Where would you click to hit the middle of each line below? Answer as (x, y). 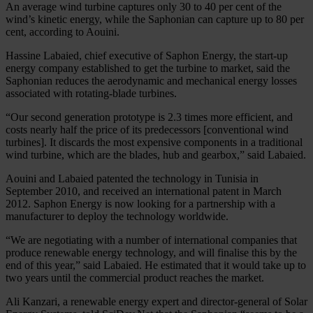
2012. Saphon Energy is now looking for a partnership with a (140, 203)
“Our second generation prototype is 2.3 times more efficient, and (149, 117)
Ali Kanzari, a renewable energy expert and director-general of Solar (156, 301)
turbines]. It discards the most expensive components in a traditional (154, 142)
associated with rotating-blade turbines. (91, 93)
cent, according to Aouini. (63, 31)
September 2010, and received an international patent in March (144, 191)
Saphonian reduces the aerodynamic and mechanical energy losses (151, 80)
